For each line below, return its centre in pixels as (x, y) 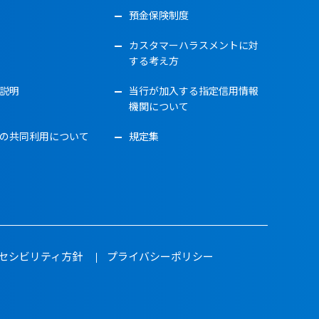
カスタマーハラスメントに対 (194, 45)
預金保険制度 (159, 15)
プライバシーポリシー (160, 256)
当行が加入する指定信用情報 (194, 90)
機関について (159, 106)
